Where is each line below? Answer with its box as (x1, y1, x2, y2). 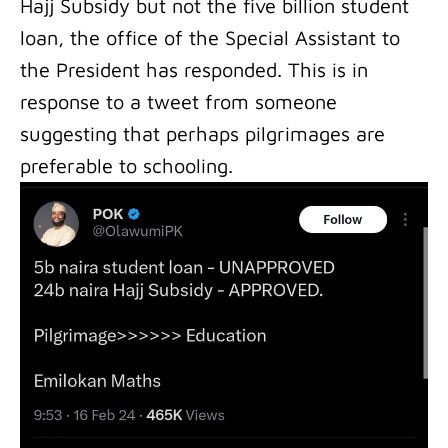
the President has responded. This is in (20, 58, 368, 81)
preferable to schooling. (20, 154, 233, 177)
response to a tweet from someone (20, 90, 337, 113)
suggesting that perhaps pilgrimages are (20, 122, 385, 145)
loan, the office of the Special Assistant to (20, 26, 400, 49)
